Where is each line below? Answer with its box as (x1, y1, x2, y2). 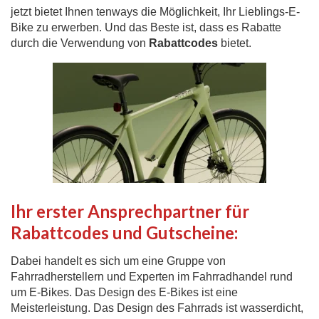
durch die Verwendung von (11, 37, 146, 50)
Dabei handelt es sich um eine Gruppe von (11, 255, 226, 268)
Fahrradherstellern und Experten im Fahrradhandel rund (11, 271, 293, 283)
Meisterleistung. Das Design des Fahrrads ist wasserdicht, (11, 302, 303, 315)
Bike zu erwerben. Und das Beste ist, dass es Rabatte (11, 21, 281, 34)
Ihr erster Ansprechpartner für (11, 201, 249, 222)
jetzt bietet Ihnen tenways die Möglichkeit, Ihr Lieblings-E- (11, 6, 300, 19)
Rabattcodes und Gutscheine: (11, 222, 238, 244)
